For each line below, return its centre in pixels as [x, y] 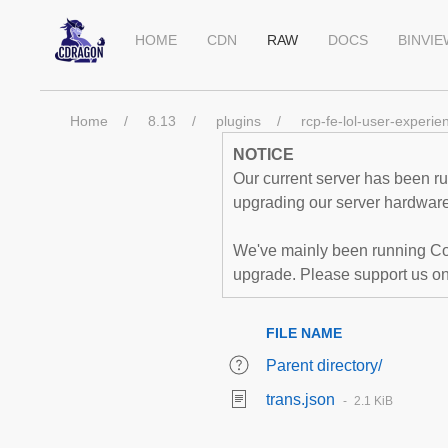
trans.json [300, 399]
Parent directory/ [324, 365]
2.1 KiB [373, 401]
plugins [238, 121]
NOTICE [263, 154]
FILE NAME [304, 333]
